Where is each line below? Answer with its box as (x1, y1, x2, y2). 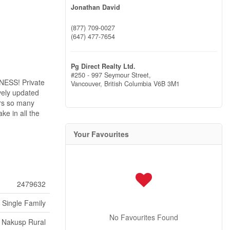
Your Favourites (73, 128, 129, 139)
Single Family (2, 198, 46, 208)
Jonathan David (71, 3, 120, 12)
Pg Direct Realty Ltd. (71, 61, 136, 71)
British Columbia (104, 79, 151, 88)
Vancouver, (71, 79, 104, 88)
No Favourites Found (109, 212, 178, 222)
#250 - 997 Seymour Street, (71, 70, 151, 80)
